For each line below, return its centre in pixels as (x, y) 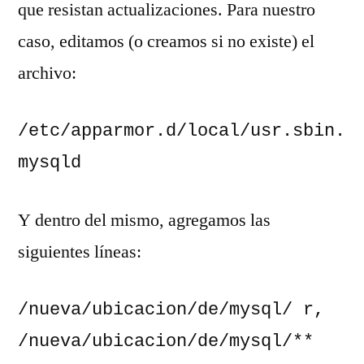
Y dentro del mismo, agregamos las (144, 220)
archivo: (47, 73)
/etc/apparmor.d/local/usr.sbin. (182, 131)
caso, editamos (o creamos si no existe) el (166, 41)
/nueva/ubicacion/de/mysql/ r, (171, 310)
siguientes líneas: (80, 251)
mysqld (50, 162)
